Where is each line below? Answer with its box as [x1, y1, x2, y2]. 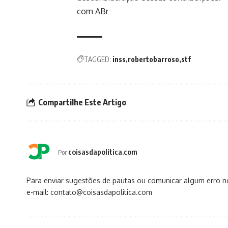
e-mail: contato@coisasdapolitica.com [26, 188, 152, 197]
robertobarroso [128, 55, 179, 64]
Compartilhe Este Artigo [38, 97, 126, 107]
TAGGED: [84, 55, 111, 64]
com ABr [77, 6, 108, 17]
